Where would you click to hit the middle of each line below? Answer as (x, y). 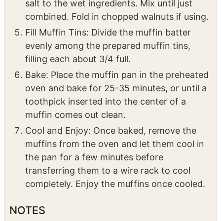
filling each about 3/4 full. (78, 32)
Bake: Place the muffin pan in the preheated (117, 48)
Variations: (31, 202)
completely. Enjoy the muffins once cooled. (115, 157)
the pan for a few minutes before (94, 130)
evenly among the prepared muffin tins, (108, 19)
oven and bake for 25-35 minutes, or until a (116, 61)
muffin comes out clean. (75, 88)
